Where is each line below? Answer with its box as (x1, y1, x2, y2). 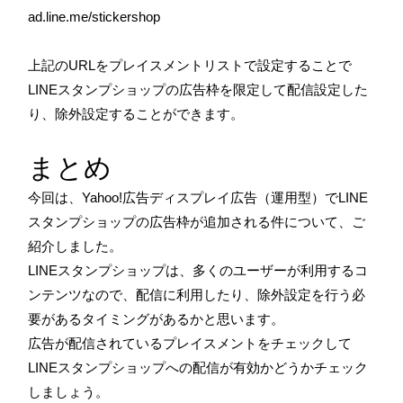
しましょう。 (28, 383, 109, 399)
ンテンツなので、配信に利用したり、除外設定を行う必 (28, 286, 365, 302)
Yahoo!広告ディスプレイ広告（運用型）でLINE (82, 189, 368, 205)
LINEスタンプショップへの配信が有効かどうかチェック (28, 359, 368, 375)
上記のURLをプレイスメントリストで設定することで (28, 57, 352, 73)
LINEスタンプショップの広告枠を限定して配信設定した (28, 81, 368, 97)
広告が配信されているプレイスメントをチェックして (28, 335, 352, 351)
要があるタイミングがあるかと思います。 (28, 310, 284, 327)
